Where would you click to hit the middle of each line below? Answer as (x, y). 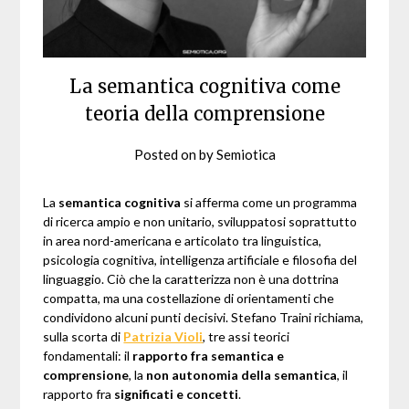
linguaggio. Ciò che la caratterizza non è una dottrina (191, 279)
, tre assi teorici (246, 337)
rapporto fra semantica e (209, 356)
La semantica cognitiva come (204, 87)
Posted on (166, 155)
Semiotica (246, 155)
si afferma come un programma (269, 203)
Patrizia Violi (163, 337)
